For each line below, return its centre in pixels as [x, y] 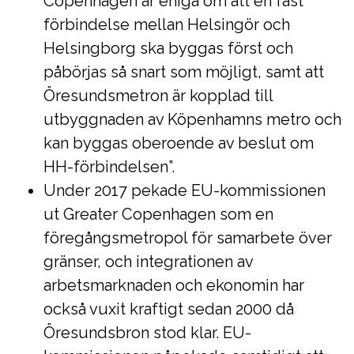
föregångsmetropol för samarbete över [188, 237]
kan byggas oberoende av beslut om [179, 143]
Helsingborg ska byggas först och [168, 48]
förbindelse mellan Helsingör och [167, 24]
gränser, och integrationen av [148, 261]
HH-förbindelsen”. [109, 166]
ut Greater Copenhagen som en [158, 214]
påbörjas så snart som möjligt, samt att [184, 72]
